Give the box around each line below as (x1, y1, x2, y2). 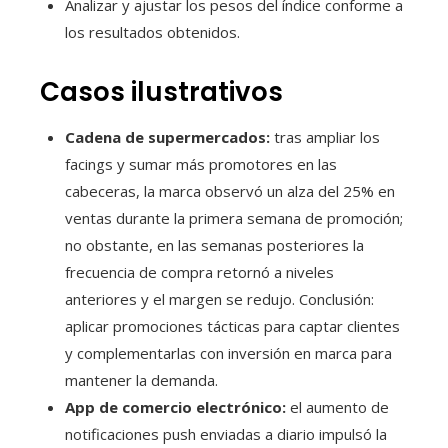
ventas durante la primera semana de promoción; (65, 207, 403, 228)
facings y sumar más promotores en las (65, 153, 337, 174)
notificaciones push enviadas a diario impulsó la (65, 423, 387, 444)
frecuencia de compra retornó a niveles (65, 261, 334, 282)
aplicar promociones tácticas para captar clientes (65, 315, 400, 336)
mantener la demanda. (65, 369, 218, 390)
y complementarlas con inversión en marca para (65, 342, 392, 363)
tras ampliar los (270, 126, 380, 147)
